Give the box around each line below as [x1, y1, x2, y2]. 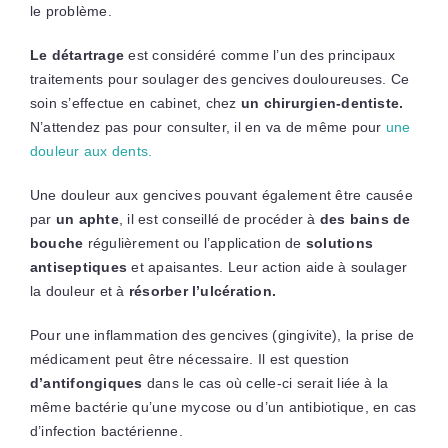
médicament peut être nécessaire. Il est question [29, 350, 350, 367]
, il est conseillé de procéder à [118, 210, 320, 227]
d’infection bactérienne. [29, 422, 183, 439]
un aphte [55, 210, 119, 227]
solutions [305, 234, 374, 251]
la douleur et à [29, 282, 129, 299]
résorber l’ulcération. [128, 282, 277, 299]
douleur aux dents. [29, 142, 153, 159]
